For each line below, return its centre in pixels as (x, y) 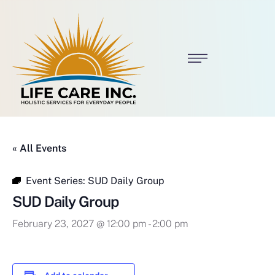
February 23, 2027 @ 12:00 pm (79, 224)
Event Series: (57, 181)
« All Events (39, 149)
